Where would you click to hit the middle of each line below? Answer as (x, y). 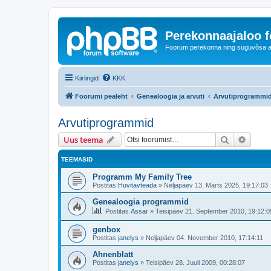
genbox (106, 230)
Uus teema (83, 139)
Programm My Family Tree (142, 177)
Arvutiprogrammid (106, 122)
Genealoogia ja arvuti (171, 96)
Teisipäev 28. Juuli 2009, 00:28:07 (195, 263)
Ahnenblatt (113, 255)
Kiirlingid (87, 78)
